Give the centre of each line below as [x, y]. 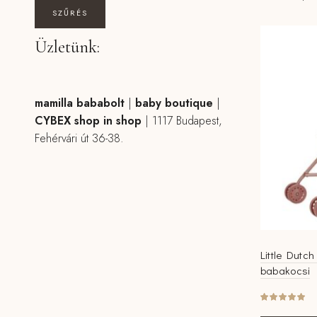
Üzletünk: [67, 47]
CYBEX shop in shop [88, 121]
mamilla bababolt [79, 103]
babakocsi [285, 271]
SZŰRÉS [70, 13]
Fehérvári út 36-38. [79, 138]
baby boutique [172, 103]
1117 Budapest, [187, 121]
